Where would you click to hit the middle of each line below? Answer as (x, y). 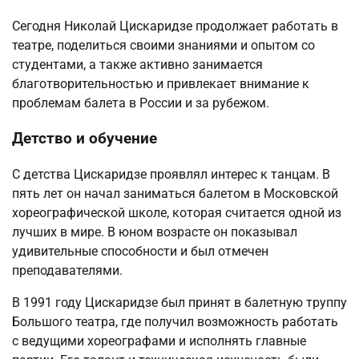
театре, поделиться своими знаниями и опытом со (163, 45)
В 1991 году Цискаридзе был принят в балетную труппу (179, 303)
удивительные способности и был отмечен (140, 252)
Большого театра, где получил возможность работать (175, 322)
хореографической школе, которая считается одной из (177, 213)
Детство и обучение (85, 139)
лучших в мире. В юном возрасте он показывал (155, 232)
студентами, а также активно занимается (137, 64)
